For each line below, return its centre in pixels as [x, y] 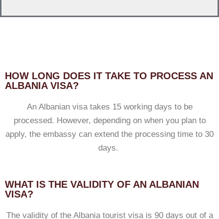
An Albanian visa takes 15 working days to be [109, 107]
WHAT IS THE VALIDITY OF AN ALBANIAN [102, 184]
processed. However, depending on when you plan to [109, 120]
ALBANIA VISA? [42, 86]
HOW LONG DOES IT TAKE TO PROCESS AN [109, 76]
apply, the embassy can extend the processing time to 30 [109, 134]
